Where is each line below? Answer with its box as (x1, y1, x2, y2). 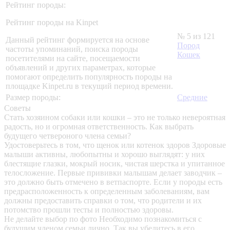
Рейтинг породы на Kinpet (6, 18, 98, 27)
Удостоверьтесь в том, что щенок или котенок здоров (4, 141, 192, 150)
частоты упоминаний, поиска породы (6, 45, 138, 54)
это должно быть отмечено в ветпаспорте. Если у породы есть (4, 178, 222, 187)
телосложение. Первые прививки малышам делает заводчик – (4, 168, 222, 178)
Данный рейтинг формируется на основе (6, 35, 149, 45)
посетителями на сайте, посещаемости (6, 54, 140, 63)
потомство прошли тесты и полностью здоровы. (4, 205, 174, 215)
